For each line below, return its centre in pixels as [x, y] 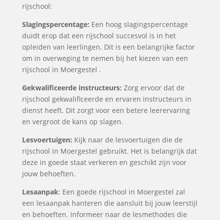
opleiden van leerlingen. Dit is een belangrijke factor [108, 47]
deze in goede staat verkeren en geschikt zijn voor [104, 162]
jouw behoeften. [49, 174]
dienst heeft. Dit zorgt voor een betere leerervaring [106, 110]
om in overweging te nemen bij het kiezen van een [105, 58]
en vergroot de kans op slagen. [72, 122]
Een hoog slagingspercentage [138, 24]
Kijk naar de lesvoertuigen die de [127, 140]
